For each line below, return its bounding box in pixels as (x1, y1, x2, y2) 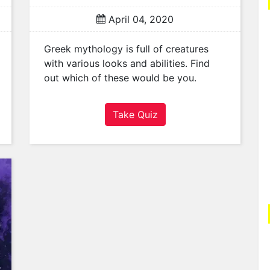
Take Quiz (112, 108, 158, 121)
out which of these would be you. (44, 72, 196, 84)
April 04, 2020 (105, 13, 174, 26)
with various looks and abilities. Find (44, 57, 210, 70)
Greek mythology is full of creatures (44, 43, 209, 55)
